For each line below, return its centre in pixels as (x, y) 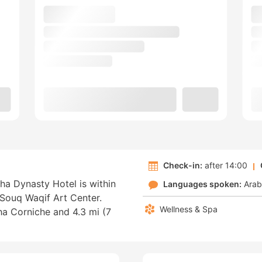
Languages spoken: (202, 184)
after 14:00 (225, 166)
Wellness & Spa (189, 209)
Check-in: (183, 166)
